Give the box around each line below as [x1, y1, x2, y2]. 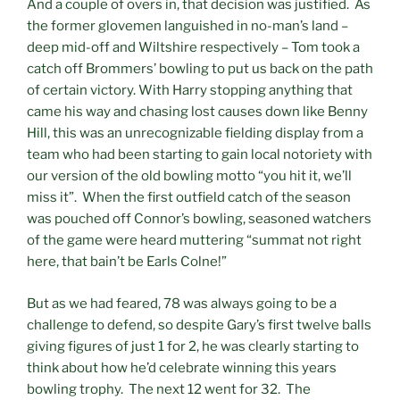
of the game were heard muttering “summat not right [27, 232, 362, 249]
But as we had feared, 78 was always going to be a [27, 295, 337, 312]
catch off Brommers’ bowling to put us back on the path [27, 61, 373, 78]
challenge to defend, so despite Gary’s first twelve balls [27, 316, 371, 333]
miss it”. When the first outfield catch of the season [27, 189, 351, 206]
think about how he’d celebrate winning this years [27, 359, 337, 376]
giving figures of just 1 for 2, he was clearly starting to [27, 337, 359, 354]
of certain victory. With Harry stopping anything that [27, 82, 353, 99]
